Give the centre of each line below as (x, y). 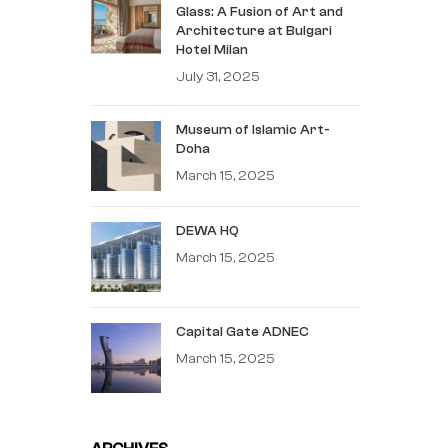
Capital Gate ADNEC (242, 331)
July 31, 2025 (218, 76)
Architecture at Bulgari (254, 30)
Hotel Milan (212, 49)
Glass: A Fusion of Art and (259, 11)
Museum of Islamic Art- (253, 129)
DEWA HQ (207, 230)
